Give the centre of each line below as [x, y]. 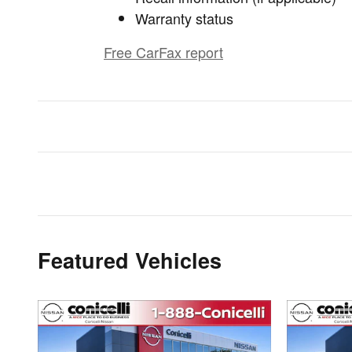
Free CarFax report [163, 52]
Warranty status [184, 18]
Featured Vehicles [130, 260]
